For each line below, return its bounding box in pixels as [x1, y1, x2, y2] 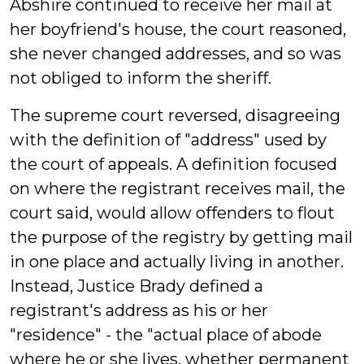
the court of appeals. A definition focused [10, 154, 337, 174]
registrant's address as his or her [10, 301, 268, 320]
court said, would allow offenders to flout [10, 203, 335, 223]
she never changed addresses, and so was [10, 44, 341, 63]
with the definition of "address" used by [10, 130, 327, 149]
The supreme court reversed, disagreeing [10, 106, 340, 125]
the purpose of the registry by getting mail [10, 227, 353, 247]
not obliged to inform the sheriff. [10, 68, 271, 88]
